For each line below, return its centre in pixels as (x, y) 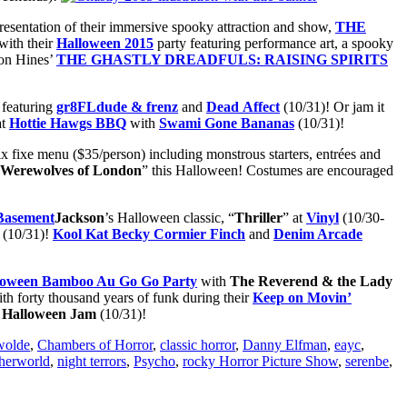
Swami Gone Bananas (227, 124)
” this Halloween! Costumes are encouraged (268, 171)
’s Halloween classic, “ (169, 218)
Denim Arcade (318, 234)
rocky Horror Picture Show (260, 362)
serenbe (367, 362)
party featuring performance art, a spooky (273, 44)
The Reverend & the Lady (311, 282)
